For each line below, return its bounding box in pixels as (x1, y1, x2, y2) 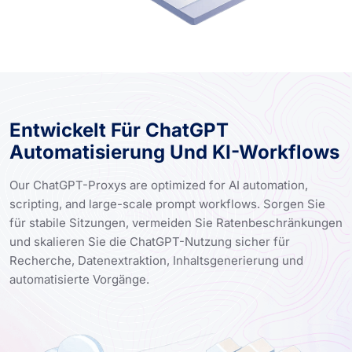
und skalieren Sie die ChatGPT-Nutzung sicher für (9, 233, 290, 249)
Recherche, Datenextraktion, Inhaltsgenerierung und (9, 252, 303, 268)
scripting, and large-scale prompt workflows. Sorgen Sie (9, 196, 325, 211)
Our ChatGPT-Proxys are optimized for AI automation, (9, 177, 308, 192)
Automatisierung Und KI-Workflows (9, 140, 339, 163)
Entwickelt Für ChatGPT (9, 118, 229, 141)
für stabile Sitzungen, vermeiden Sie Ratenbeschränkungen (9, 214, 343, 230)
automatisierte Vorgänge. (9, 271, 149, 287)
